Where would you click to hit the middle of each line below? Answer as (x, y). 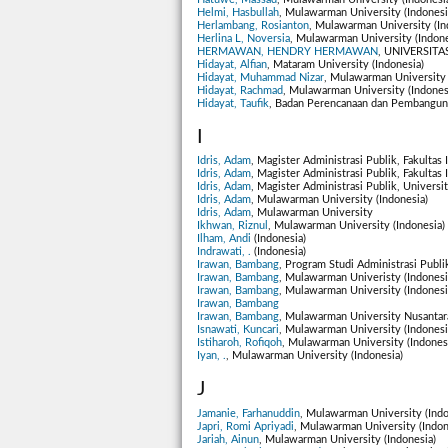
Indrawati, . (224, 252)
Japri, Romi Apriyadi (245, 426)
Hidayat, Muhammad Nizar (260, 78)
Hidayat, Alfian (232, 65)
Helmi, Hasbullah (238, 13)
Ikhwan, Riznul (232, 226)
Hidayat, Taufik (233, 104)
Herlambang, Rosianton (253, 26)
